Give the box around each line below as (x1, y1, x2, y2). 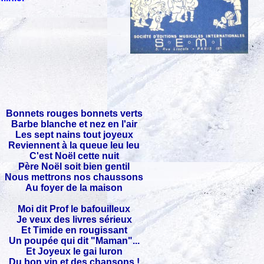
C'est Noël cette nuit (29, 151, 119, 161)
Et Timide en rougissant (21, 225, 127, 235)
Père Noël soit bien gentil (18, 161, 130, 171)
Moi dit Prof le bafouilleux (18, 204, 130, 214)
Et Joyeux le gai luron (25, 246, 123, 256)
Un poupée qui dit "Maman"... (8, 236, 140, 246)
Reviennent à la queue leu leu (8, 140, 140, 150)
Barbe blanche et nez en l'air (11, 119, 137, 129)
